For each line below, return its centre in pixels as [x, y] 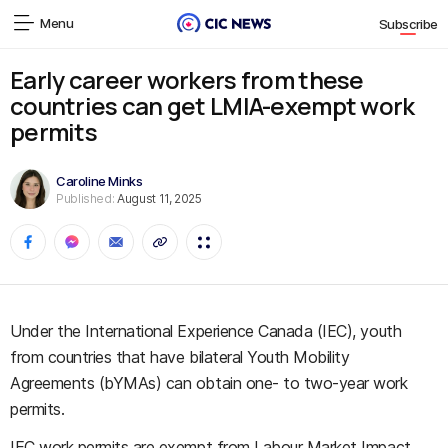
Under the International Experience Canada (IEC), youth [206, 331]
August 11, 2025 [158, 198]
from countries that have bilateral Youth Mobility [180, 357]
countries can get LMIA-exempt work [212, 105]
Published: [85, 198]
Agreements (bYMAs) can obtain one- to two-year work [209, 383]
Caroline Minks [99, 180]
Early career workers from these [187, 79]
